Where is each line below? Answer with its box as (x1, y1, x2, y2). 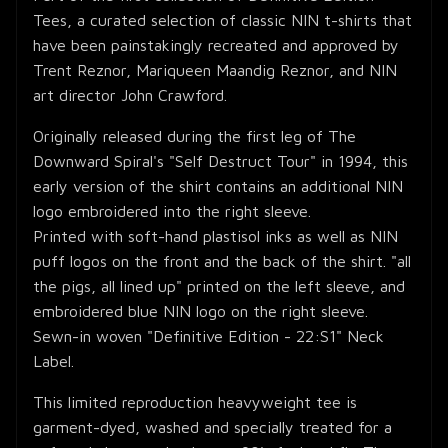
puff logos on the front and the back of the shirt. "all (33, 251, 411, 270)
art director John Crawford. (33, 85, 227, 104)
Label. (33, 351, 74, 370)
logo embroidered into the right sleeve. (33, 201, 311, 220)
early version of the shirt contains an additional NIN (33, 176, 403, 195)
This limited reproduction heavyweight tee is (33, 392, 357, 411)
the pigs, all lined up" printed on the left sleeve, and (33, 276, 405, 295)
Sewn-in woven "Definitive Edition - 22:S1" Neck (33, 326, 384, 345)
